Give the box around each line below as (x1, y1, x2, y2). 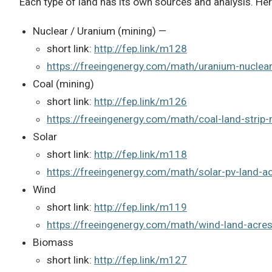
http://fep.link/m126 (93, 95, 187, 107)
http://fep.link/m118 (93, 148, 187, 160)
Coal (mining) (33, 77, 95, 90)
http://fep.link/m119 (93, 200, 187, 213)
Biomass (33, 236, 74, 248)
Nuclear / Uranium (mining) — (33, 24, 167, 37)
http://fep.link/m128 (93, 42, 187, 55)
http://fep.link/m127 (93, 253, 187, 266)
